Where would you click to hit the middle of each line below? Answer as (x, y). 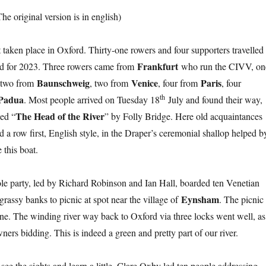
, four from (180, 83)
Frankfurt (158, 66)
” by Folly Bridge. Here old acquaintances (184, 116)
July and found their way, (214, 99)
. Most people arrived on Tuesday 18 (92, 99)
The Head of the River (60, 116)
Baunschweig (64, 83)
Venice (145, 83)
